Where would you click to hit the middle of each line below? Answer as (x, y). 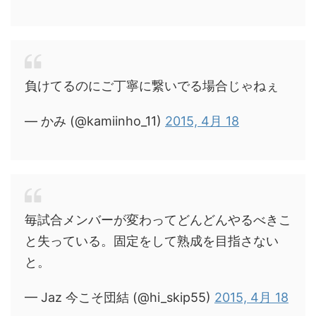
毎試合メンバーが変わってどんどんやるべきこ (158, 219)
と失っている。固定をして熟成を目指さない (152, 241)
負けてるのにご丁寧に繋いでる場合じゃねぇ (152, 85)
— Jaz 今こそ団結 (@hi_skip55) (120, 297)
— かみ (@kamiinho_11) (95, 121)
